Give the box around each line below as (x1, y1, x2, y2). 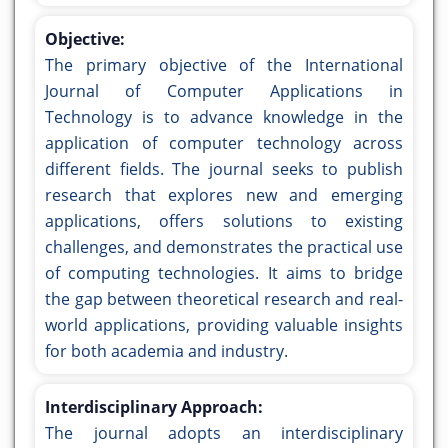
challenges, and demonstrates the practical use (45, 236, 403, 259)
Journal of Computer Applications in (45, 80, 403, 103)
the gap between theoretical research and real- (45, 288, 403, 311)
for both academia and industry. (45, 340, 288, 363)
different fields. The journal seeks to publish (45, 158, 403, 181)
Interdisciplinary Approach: (45, 396, 263, 419)
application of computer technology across (45, 132, 403, 155)
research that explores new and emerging (45, 184, 403, 207)
